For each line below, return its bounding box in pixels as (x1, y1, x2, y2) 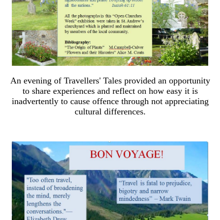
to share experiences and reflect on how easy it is (22, 85, 198, 96)
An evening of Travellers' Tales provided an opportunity (10, 75, 210, 85)
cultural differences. (74, 106, 146, 116)
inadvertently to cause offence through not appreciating (11, 96, 209, 106)
